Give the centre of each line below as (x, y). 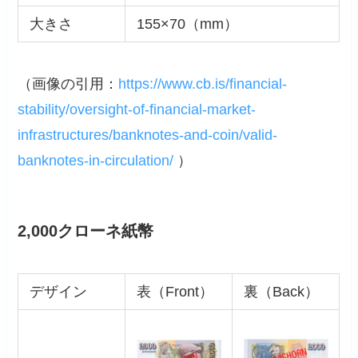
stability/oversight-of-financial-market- (137, 109)
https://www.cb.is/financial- (203, 84)
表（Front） (175, 292)
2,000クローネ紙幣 (86, 231)
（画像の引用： (68, 84)
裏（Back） (281, 292)
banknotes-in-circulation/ (96, 160)
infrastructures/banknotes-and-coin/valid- (148, 135)
